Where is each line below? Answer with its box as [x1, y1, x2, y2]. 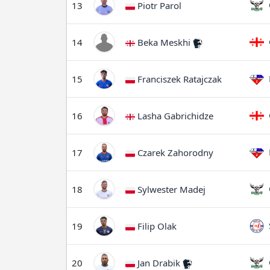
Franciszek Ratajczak [135, 73, 222, 85]
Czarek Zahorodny [135, 146, 213, 159]
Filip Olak [135, 220, 177, 232]
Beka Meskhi [135, 36, 193, 48]
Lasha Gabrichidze [135, 110, 213, 122]
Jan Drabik [135, 257, 183, 269]
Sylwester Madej [135, 183, 206, 195]
